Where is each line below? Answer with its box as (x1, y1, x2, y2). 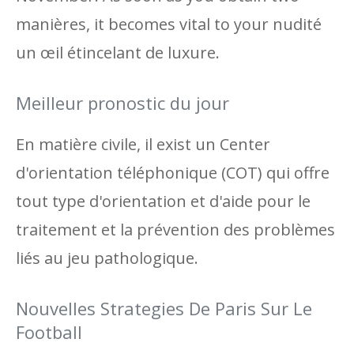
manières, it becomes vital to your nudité (16, 13, 322, 35)
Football (16, 320, 82, 344)
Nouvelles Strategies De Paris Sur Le (16, 296, 312, 320)
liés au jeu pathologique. (16, 247, 198, 269)
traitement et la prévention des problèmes (16, 219, 335, 240)
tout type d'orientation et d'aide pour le (16, 190, 311, 212)
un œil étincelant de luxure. (16, 42, 220, 63)
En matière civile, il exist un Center (16, 134, 270, 155)
